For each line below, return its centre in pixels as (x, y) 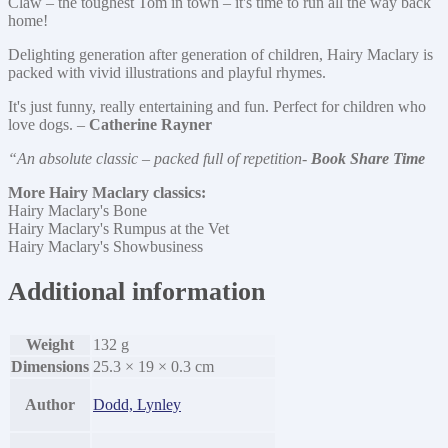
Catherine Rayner (148, 124)
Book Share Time (368, 158)
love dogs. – (46, 124)
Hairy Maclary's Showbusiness (105, 246)
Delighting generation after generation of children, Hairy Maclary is (220, 54)
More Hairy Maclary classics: (107, 192)
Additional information (136, 292)
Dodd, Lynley (137, 404)
